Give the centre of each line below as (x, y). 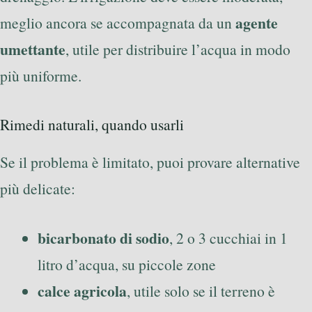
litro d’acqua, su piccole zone (127, 264)
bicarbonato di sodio (103, 237)
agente (257, 22)
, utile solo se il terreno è (201, 290)
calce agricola (82, 290)
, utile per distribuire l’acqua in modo (178, 49)
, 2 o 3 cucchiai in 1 (228, 237)
